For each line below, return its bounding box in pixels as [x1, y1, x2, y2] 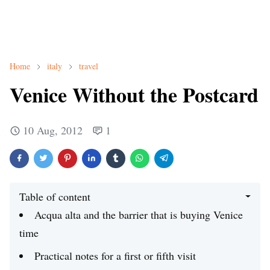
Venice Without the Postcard [10, 80, 259, 110]
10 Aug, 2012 [23, 123, 83, 137]
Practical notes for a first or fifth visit [34, 248, 196, 263]
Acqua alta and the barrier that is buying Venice [34, 207, 243, 222]
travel [79, 60, 98, 72]
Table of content [19, 189, 90, 204]
